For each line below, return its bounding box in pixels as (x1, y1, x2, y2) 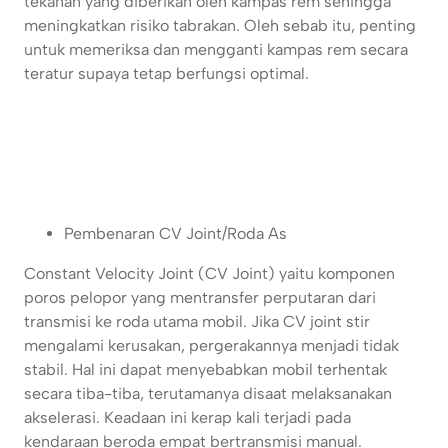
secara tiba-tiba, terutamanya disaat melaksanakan (24, 384, 392, 404)
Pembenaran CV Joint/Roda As (64, 224, 287, 244)
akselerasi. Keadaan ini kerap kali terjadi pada (24, 408, 351, 428)
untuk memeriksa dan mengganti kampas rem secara (24, 40, 408, 60)
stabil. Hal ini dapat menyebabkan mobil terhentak (24, 360, 387, 380)
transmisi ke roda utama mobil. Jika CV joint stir (24, 312, 370, 332)
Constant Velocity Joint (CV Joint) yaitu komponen (24, 264, 395, 284)
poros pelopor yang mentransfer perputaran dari (24, 288, 376, 308)
